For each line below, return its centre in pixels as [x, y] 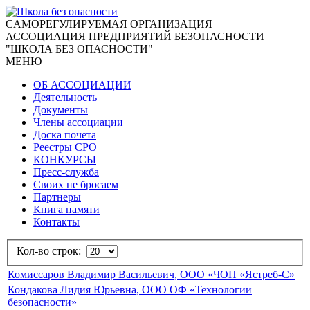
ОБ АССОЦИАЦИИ [82, 85]
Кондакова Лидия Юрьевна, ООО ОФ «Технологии [130, 289]
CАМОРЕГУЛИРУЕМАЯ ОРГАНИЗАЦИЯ [109, 24]
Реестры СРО [65, 147]
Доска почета [65, 135]
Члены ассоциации [78, 122]
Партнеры [57, 197]
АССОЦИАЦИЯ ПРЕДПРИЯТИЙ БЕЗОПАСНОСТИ [135, 36]
